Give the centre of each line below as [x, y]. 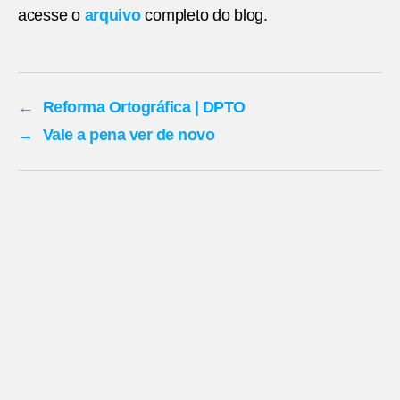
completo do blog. [204, 15]
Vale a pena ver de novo [129, 134]
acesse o [51, 15]
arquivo [112, 15]
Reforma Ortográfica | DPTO [144, 107]
